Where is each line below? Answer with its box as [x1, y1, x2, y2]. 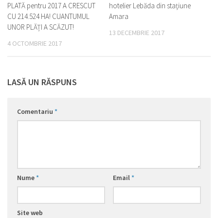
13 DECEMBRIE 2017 [109, 28, 164, 37]
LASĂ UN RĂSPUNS [7, 76, 77, 88]
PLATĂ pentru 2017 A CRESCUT [7, 1, 95, 10]
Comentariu [17, 107, 54, 116]
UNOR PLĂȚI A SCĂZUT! [7, 22, 74, 32]
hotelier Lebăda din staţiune [109, 1, 191, 10]
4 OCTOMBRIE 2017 [7, 39, 62, 48]
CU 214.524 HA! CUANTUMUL [7, 12, 90, 21]
